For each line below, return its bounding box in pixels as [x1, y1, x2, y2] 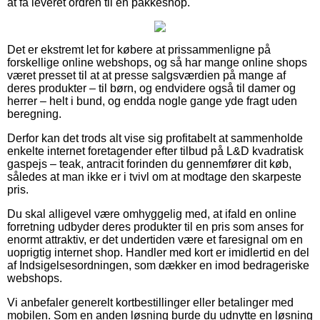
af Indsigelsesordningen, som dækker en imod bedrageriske [7, 259, 309, 271]
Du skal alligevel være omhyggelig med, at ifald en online [7, 207, 296, 220]
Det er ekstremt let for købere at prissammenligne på [7, 43, 271, 56]
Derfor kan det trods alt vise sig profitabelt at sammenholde [7, 131, 303, 144]
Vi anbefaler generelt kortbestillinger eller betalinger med [7, 296, 294, 309]
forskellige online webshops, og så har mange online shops [7, 56, 307, 69]
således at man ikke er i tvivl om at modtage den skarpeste [7, 170, 301, 183]
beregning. [7, 107, 61, 120]
